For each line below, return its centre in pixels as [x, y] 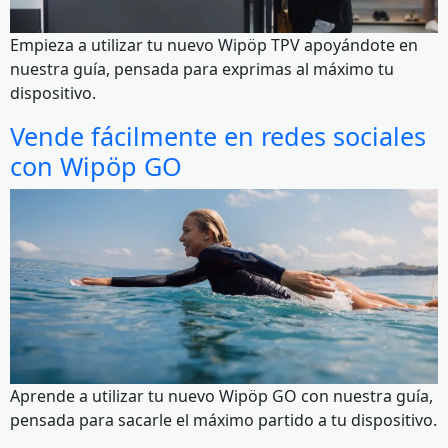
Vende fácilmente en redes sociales [218, 135]
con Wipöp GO [96, 165]
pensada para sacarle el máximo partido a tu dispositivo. [223, 420]
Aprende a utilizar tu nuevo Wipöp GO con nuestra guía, [221, 396]
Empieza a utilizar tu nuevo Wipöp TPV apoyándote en [214, 44]
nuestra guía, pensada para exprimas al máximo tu [202, 68]
